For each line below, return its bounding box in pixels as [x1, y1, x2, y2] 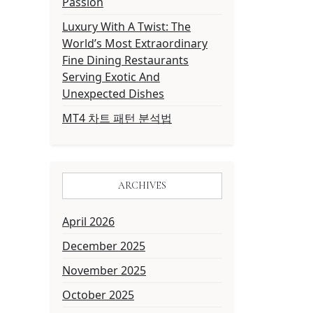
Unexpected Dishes [62, 86, 164, 101]
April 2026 [62, 214, 115, 229]
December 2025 [62, 238, 145, 254]
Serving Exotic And [62, 69, 160, 85]
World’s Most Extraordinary [62, 36, 208, 51]
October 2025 [62, 287, 134, 303]
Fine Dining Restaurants [62, 52, 189, 68]
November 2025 [62, 263, 146, 278]
